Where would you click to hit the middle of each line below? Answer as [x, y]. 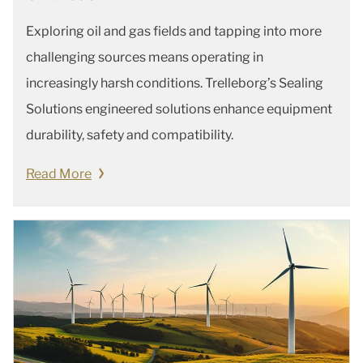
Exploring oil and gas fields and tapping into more [174, 31]
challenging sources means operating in [145, 57]
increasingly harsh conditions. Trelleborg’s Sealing [175, 83]
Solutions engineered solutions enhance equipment [179, 109]
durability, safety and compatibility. [130, 135]
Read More [59, 173]
